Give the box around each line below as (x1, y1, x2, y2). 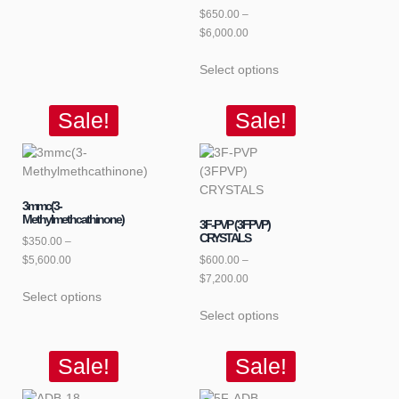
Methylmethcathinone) (22, 211, 124, 226)
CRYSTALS (199, 230, 250, 245)
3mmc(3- (22, 198, 61, 213)
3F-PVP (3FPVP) (199, 216, 270, 232)
